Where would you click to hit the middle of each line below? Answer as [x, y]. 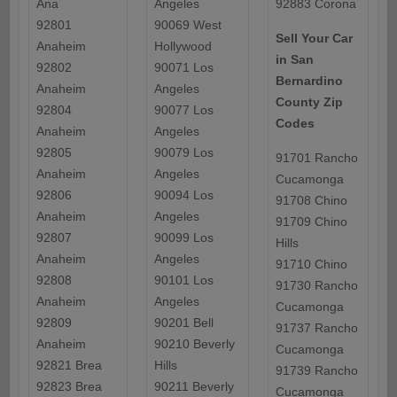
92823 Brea [69, 387]
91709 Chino [311, 222]
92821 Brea [69, 366]
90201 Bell [183, 323]
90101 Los [183, 280]
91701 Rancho [316, 158]
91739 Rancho [316, 371]
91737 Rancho [316, 328]
